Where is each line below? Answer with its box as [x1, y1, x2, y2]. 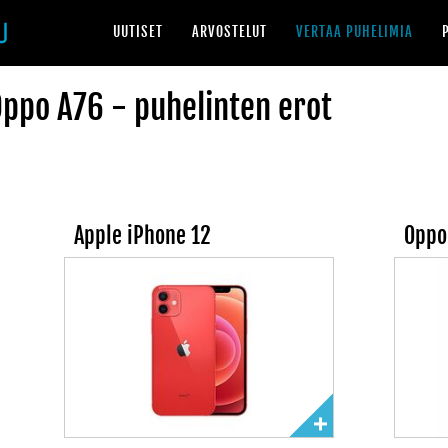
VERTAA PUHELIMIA [296, 23, 413, 40]
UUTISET [113, 23, 163, 40]
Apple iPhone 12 [74, 222, 212, 249]
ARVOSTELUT [192, 23, 267, 40]
